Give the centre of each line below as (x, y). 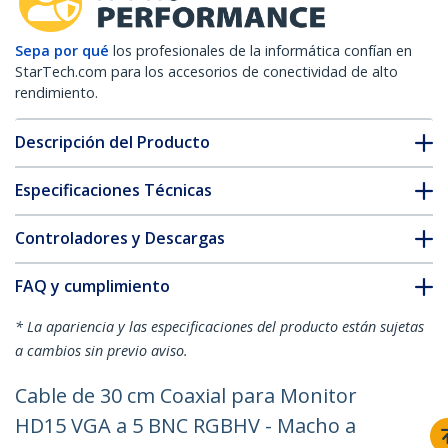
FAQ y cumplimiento (92, 286)
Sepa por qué (62, 51)
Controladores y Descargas (120, 238)
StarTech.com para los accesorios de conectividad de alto (206, 72)
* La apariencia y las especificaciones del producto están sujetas (219, 327)
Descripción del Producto (112, 142)
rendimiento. (56, 93)
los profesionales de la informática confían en (262, 51)
